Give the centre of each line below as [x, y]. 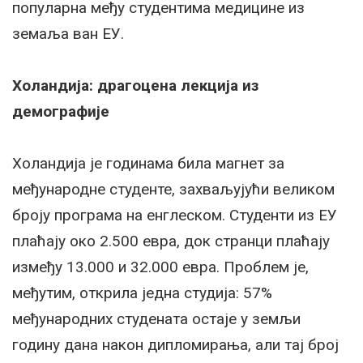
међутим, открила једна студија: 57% [142, 293]
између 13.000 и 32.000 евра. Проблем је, [160, 267]
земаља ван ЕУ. [68, 34]
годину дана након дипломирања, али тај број [175, 345]
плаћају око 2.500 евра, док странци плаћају [171, 241]
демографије [61, 112]
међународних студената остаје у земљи [156, 319]
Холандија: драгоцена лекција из [135, 86]
